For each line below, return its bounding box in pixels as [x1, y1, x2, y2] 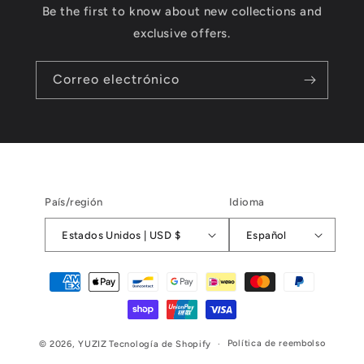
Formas [28, 266, 71, 281]
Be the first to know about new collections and [41, 4, 323, 19]
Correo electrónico [53, 71, 180, 87]
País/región [45, 196, 103, 208]
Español [246, 228, 287, 241]
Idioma [229, 196, 265, 208]
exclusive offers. [133, 26, 231, 41]
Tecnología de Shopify [109, 338, 212, 349]
